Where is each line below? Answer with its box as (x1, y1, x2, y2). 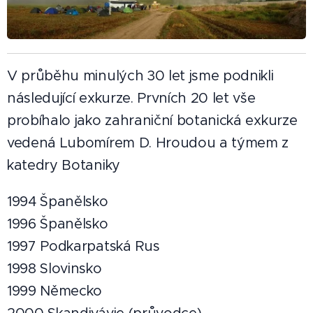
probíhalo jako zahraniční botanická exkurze (7, 111, 298, 129)
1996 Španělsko (7, 214, 108, 233)
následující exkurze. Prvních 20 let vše (7, 89, 256, 107)
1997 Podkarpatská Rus (7, 237, 160, 255)
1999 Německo (7, 282, 103, 300)
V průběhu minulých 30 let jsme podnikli (7, 66, 274, 85)
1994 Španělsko (7, 192, 108, 210)
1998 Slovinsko (7, 259, 102, 277)
